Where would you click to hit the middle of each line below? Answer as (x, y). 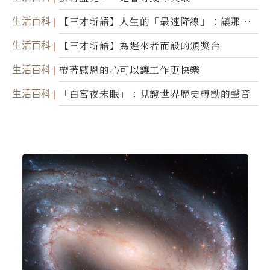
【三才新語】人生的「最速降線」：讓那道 (155, 22)
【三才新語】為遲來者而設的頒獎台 (140, 46)
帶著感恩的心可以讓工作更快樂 (130, 70)
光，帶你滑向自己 (99, 39)
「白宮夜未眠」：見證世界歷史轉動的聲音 (155, 94)
